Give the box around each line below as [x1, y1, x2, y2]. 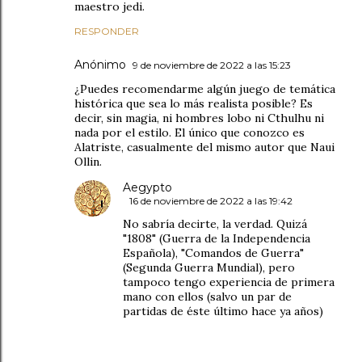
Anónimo [74, 57, 126, 72]
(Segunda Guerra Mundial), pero [123, 259, 295, 275]
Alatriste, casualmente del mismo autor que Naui [74, 139, 335, 154]
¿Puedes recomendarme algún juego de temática [74, 81, 335, 96]
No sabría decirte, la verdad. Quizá [123, 216, 307, 231]
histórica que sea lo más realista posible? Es [74, 95, 313, 111]
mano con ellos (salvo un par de [123, 288, 292, 304]
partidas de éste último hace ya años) [123, 303, 323, 318]
